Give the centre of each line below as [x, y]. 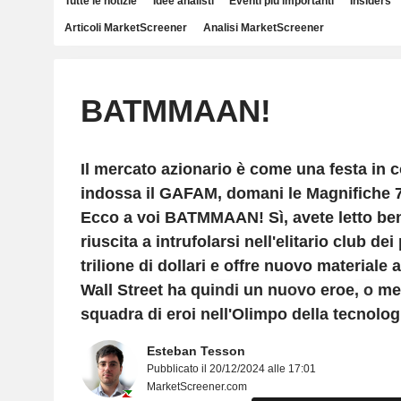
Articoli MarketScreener [126, 28]
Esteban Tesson [196, 351]
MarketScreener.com [196, 387]
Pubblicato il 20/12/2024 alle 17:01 [231, 369]
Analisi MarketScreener [263, 28]
